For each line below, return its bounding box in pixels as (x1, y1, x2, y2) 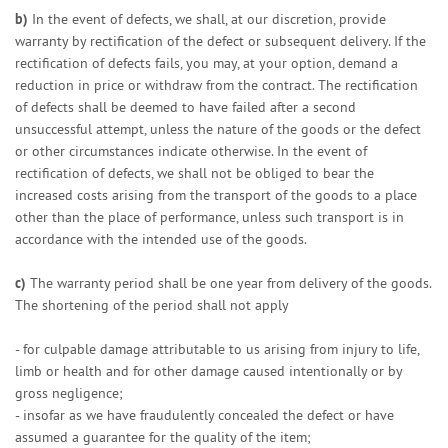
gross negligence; (15, 384, 123, 402)
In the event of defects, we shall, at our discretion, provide (28, 10, 386, 28)
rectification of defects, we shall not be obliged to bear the (15, 164, 374, 182)
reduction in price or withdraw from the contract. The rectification (15, 76, 418, 94)
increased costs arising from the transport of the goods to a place (15, 186, 417, 204)
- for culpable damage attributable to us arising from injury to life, (15, 340, 419, 358)
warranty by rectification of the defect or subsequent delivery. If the (15, 32, 426, 50)
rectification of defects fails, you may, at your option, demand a (15, 54, 398, 72)
